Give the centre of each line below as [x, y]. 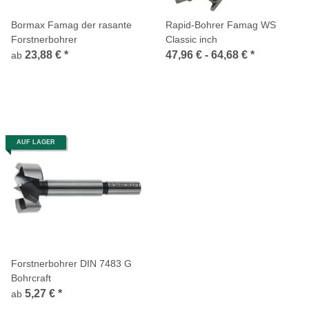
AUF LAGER [36, 142]
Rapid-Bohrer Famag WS [221, 24]
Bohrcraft [31, 278]
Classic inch [191, 39]
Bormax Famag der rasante [71, 24]
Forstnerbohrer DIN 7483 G [71, 263]
